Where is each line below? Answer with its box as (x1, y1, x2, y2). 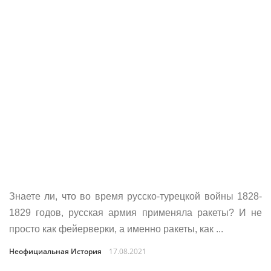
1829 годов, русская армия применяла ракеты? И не (9, 207, 262, 218)
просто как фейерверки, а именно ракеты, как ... (9, 224, 223, 234)
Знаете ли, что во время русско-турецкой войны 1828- (9, 191, 262, 201)
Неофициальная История (9, 246, 102, 256)
